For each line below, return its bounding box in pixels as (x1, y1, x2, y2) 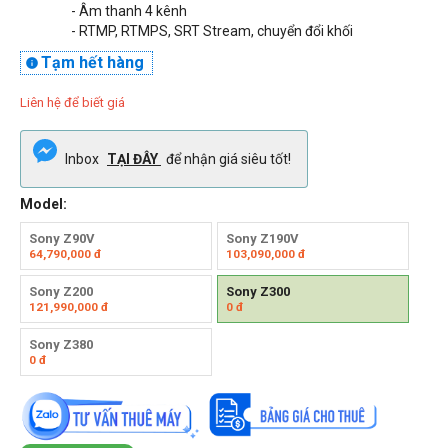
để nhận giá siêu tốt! (166, 150, 291, 167)
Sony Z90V (29, 230, 95, 246)
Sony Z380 (29, 336, 93, 352)
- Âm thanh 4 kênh (70, 2, 187, 19)
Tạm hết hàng (41, 52, 144, 72)
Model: (20, 195, 67, 212)
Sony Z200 (29, 283, 93, 299)
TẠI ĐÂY (107, 150, 161, 167)
